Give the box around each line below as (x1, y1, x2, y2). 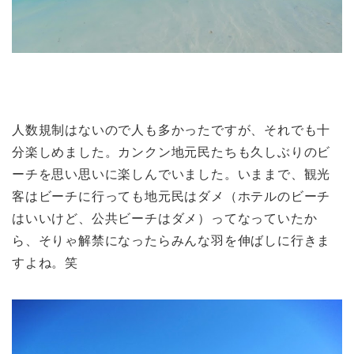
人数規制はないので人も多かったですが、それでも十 (12, 123, 331, 137)
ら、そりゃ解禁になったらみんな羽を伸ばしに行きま (12, 234, 331, 248)
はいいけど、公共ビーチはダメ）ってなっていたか (12, 212, 318, 226)
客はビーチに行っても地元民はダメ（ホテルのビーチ (12, 190, 331, 204)
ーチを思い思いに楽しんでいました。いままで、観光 (12, 168, 331, 182)
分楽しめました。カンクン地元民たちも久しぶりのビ (12, 145, 331, 160)
